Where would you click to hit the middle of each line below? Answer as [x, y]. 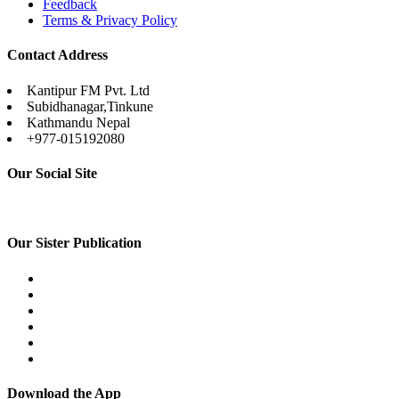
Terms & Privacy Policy [110, 20]
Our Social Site [52, 173]
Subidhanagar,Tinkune [90, 106]
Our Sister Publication [74, 243]
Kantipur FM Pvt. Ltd [88, 90]
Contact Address [57, 55]
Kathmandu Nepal [78, 122]
